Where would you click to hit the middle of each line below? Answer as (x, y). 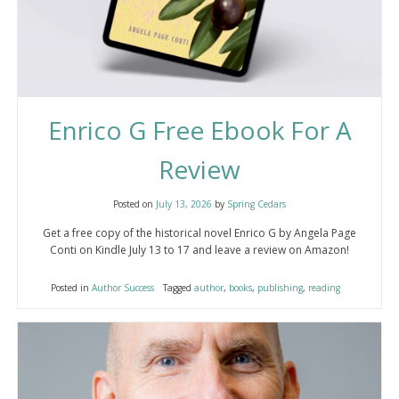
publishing (280, 287)
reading (324, 287)
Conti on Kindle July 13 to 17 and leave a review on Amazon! (199, 249)
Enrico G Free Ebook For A (199, 130)
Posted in (71, 287)
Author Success (122, 287)
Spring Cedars (256, 204)
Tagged (178, 287)
